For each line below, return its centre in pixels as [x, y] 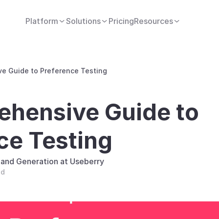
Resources [153, 21]
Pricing [121, 21]
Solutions [83, 21]
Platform [42, 21]
